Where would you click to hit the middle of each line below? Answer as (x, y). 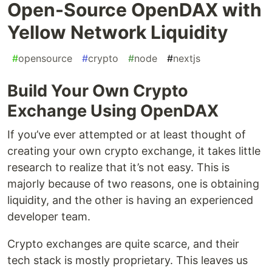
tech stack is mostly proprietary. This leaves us (127, 260)
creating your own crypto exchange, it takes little (134, 151)
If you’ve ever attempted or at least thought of (127, 135)
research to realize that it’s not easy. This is (118, 168)
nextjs (187, 59)
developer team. (49, 217)
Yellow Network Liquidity (118, 32)
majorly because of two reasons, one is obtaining (133, 184)
